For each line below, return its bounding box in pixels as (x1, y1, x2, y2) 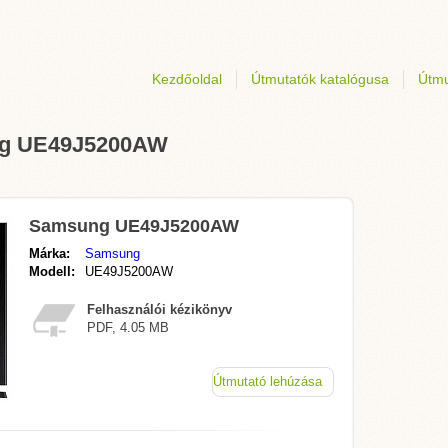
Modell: (29, 264, 75, 279)
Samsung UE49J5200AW (29, 216, 239, 236)
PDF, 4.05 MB (87, 320, 169, 335)
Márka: (29, 246, 70, 261)
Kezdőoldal (152, 71, 222, 87)
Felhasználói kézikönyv (87, 302, 232, 317)
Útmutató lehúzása (213, 374, 322, 389)
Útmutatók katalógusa (251, 71, 389, 87)
